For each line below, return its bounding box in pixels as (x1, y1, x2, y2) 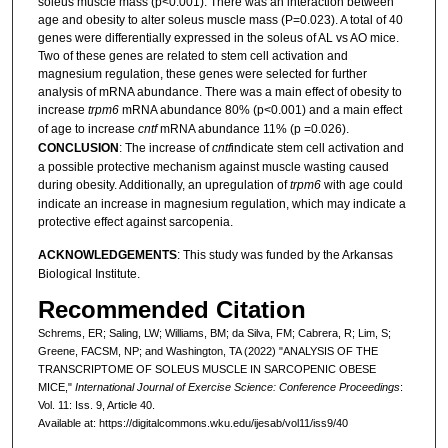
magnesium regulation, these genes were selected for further (37, 66, 367, 81)
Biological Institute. (37, 267, 140, 282)
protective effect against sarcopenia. (37, 214, 233, 229)
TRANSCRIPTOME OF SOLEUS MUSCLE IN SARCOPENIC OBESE (37, 362, 376, 375)
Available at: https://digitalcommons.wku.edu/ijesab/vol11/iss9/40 (37, 416, 348, 429)
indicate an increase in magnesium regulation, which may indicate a (37, 196, 406, 211)
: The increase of (118, 140, 212, 155)
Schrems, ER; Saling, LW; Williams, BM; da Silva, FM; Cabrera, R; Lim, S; (37, 326, 391, 339)
